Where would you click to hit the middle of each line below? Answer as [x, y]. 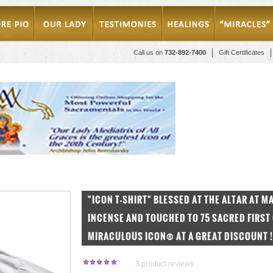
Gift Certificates [242, 52]
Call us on [149, 52]
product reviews [167, 264]
